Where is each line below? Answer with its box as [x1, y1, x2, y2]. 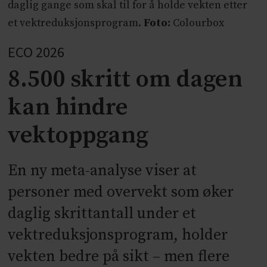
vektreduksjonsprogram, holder [8, 225, 228, 245]
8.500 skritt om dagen [8, 64, 243, 95]
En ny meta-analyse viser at [8, 160, 197, 181]
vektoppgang [8, 120, 149, 151]
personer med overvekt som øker [8, 182, 234, 202]
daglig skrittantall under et [8, 203, 197, 223]
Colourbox [170, 16, 225, 30]
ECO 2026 [8, 43, 65, 62]
